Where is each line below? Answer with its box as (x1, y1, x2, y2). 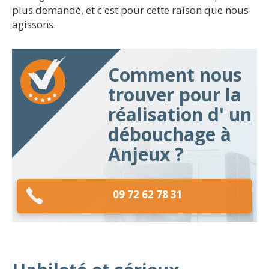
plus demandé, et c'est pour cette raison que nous (12, 3, 249, 17)
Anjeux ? (108, 142, 184, 166)
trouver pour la (108, 82, 241, 107)
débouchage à (108, 122, 231, 147)
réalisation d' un (108, 102, 252, 127)
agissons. (12, 17, 56, 31)
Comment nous (108, 62, 242, 87)
